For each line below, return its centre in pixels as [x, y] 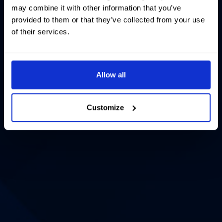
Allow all [111, 75]
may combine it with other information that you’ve [96, 8]
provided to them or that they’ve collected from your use [108, 20]
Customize [106, 107]
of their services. [40, 32]
